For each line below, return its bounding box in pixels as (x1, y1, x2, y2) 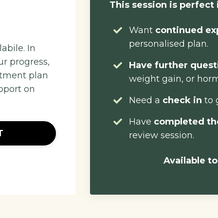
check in (163, 95, 202, 106)
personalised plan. (129, 38, 209, 49)
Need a (129, 95, 163, 106)
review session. (129, 130, 195, 141)
